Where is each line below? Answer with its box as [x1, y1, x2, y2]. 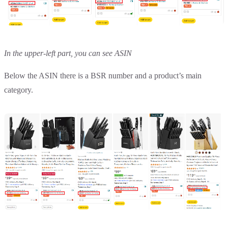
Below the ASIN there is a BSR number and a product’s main [4, 71, 202, 80]
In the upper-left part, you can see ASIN [4, 48, 132, 58]
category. [4, 85, 35, 94]
